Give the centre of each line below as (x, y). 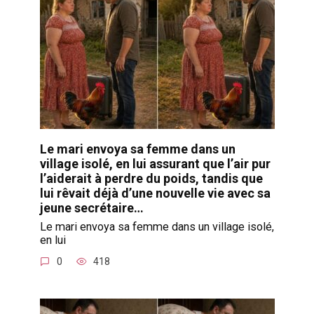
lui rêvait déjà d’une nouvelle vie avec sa (155, 193)
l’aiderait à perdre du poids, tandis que (151, 178)
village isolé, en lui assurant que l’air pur (155, 163)
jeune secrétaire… (91, 207)
